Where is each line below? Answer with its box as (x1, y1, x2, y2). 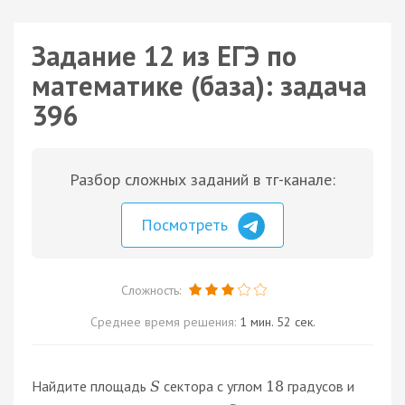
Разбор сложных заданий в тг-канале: (70, 169, 335, 190)
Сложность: (120, 281, 184, 298)
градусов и (284, 376, 354, 395)
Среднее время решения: (89, 313, 240, 330)
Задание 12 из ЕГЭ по (32, 38, 297, 73)
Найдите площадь (32, 376, 150, 395)
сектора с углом (160, 376, 266, 395)
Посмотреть (141, 214, 232, 235)
